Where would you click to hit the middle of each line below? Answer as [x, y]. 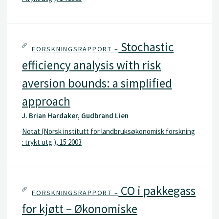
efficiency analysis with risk [91, 65]
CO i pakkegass [157, 191]
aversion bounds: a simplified [97, 83]
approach [46, 101]
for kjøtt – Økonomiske [80, 209]
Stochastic [146, 47]
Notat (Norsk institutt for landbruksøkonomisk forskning [109, 131]
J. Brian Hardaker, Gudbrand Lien [75, 116]
